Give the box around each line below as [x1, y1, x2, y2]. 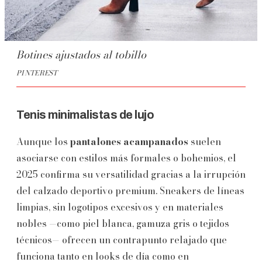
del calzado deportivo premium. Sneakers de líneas [16, 183, 244, 198]
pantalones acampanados [70, 134, 188, 149]
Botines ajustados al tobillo [16, 46, 146, 63]
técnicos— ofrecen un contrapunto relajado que [16, 232, 227, 247]
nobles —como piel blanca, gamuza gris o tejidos [16, 216, 229, 230]
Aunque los [16, 134, 70, 149]
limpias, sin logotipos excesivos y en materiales [16, 199, 223, 214]
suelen [188, 134, 221, 149]
